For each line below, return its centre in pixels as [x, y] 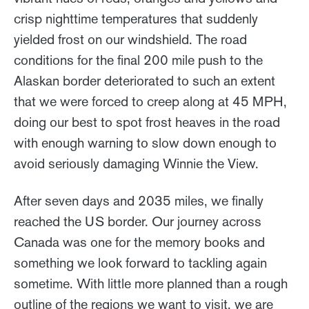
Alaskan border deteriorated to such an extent [144, 81]
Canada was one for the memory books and [139, 242]
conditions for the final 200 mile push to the [138, 60]
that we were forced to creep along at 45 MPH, [150, 102]
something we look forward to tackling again [140, 263]
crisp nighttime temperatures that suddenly [136, 19]
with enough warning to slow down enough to [145, 143]
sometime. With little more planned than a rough [151, 284]
